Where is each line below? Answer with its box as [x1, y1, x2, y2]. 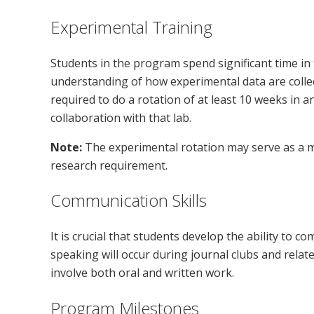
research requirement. [50, 157, 168, 173]
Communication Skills [50, 189, 207, 212]
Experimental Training [50, 15, 212, 39]
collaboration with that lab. [50, 109, 191, 125]
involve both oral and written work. [50, 265, 234, 281]
